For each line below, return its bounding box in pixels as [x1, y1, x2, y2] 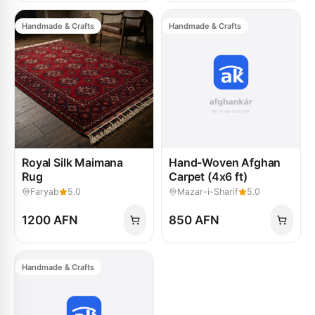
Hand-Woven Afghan [169, 155, 281, 169]
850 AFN [169, 213, 219, 227]
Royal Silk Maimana [22, 155, 124, 169]
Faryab [30, 186, 59, 197]
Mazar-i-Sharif [177, 186, 238, 197]
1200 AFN [22, 213, 78, 227]
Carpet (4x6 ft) [169, 169, 247, 184]
